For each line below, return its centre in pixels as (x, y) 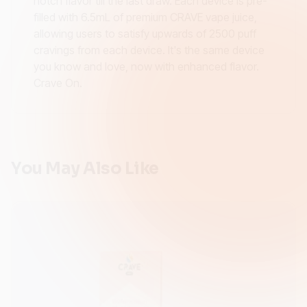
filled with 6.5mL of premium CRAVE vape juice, (145, 17)
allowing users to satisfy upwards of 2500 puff (145, 34)
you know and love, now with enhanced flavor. (146, 66)
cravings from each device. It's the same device (149, 50)
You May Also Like (85, 169)
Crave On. (58, 83)
